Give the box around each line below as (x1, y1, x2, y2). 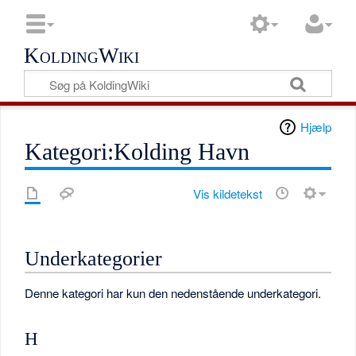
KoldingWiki (24, 44, 140, 68)
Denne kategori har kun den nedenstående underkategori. (25, 284, 322, 302)
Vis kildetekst (192, 184, 262, 202)
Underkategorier (25, 247, 163, 271)
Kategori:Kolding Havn (25, 137, 250, 165)
